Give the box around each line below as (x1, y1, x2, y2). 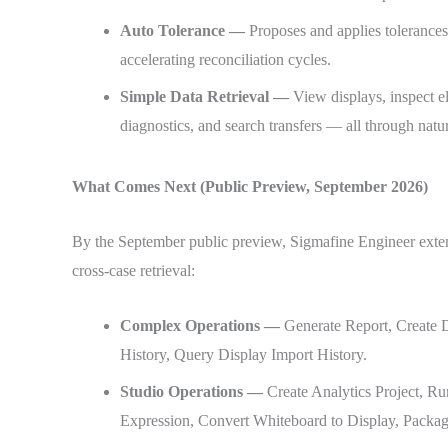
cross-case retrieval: (72, 261, 195, 279)
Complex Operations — (120, 316, 284, 334)
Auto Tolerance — (120, 22, 249, 40)
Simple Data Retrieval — (120, 88, 293, 106)
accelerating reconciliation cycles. (120, 51, 331, 69)
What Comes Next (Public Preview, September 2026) (72, 178, 428, 196)
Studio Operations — (120, 382, 267, 400)
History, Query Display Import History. (120, 345, 367, 363)
